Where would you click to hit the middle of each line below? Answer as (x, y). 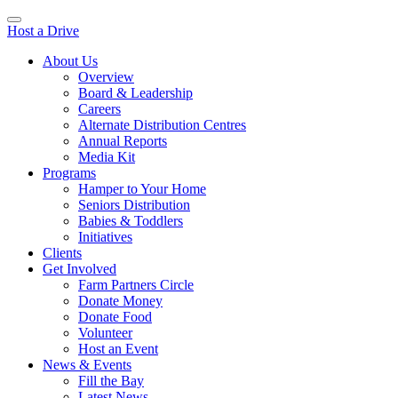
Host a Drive (43, 31)
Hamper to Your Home (142, 189)
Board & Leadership (135, 93)
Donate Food (115, 317)
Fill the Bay (111, 381)
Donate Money (120, 301)
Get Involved (80, 269)
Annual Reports (123, 141)
